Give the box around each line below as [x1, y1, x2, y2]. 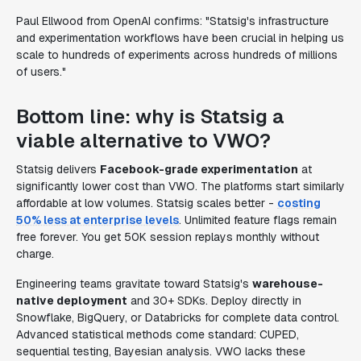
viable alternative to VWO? [16, 128, 271, 153]
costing [277, 196, 321, 210]
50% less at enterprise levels [16, 213, 179, 227]
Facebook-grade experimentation [100, 162, 298, 176]
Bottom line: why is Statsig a [16, 104, 284, 129]
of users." [16, 64, 66, 79]
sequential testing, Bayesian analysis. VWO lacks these [16, 344, 305, 359]
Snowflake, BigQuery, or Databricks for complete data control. [16, 310, 339, 325]
